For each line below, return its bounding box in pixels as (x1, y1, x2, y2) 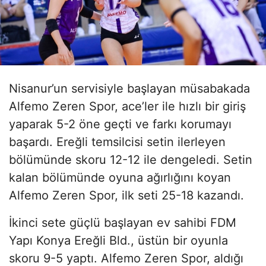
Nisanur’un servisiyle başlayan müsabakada (9, 81, 250, 96)
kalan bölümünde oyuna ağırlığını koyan (9, 170, 231, 185)
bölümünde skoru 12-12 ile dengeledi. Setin (9, 152, 252, 167)
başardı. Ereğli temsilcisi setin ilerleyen (9, 134, 226, 149)
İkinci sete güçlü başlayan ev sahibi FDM (9, 215, 236, 230)
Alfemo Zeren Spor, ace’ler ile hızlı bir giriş (9, 99, 246, 113)
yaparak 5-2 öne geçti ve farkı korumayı (9, 116, 232, 131)
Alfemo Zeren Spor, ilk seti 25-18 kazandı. (9, 188, 244, 202)
